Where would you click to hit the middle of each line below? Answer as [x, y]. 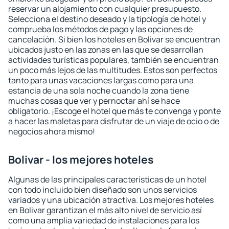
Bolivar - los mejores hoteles [81, 159]
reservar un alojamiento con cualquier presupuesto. [105, 9]
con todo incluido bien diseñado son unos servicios [102, 190]
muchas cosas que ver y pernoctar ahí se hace [94, 101]
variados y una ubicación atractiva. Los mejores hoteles [111, 200]
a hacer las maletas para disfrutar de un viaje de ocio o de [114, 121]
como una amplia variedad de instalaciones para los [104, 220]
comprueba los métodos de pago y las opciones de [100, 29]
